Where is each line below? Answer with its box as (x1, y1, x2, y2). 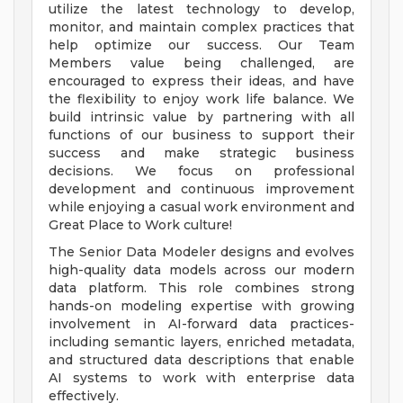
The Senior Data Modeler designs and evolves (49, 244, 354, 261)
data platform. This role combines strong (49, 280, 354, 297)
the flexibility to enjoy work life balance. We (49, 91, 354, 108)
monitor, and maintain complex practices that (49, 19, 354, 36)
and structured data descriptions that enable (49, 352, 354, 369)
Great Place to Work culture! (49, 217, 232, 234)
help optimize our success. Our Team (49, 37, 354, 54)
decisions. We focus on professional (49, 163, 354, 180)
